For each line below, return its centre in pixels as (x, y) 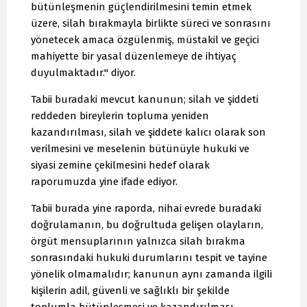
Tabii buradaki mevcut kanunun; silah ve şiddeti (145, 100)
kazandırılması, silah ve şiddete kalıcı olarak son (148, 133)
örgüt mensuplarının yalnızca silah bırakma (138, 242)
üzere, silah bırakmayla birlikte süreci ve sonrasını (151, 24)
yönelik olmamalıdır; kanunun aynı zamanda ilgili (151, 274)
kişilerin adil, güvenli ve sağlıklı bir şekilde (130, 291)
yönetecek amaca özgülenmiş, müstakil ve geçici (145, 40)
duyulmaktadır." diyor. (83, 73)
